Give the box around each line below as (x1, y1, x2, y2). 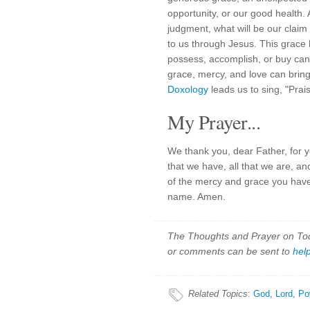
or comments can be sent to (167, 246, 293, 257)
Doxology (167, 84, 208, 95)
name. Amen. (167, 191, 226, 202)
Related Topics (188, 289, 248, 299)
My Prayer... (167, 109, 260, 135)
